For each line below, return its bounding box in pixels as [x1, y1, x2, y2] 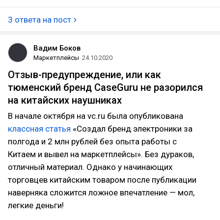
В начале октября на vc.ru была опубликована [8, 111, 183, 121]
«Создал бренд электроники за [71, 124, 192, 134]
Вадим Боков [33, 44, 81, 53]
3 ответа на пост [8, 15, 71, 25]
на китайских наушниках [8, 94, 122, 106]
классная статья [8, 124, 71, 134]
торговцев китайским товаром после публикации [8, 175, 196, 185]
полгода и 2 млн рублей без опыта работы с [8, 137, 177, 146]
